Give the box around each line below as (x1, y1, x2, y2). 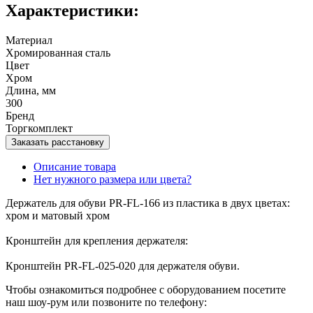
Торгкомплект (6, 122, 73, 134)
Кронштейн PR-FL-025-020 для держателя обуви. (6, 259, 240, 272)
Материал (6, 34, 52, 46)
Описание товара (34, 160, 116, 173)
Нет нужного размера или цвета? (34, 173, 191, 185)
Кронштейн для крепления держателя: (6, 234, 188, 247)
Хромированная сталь (6, 46, 110, 59)
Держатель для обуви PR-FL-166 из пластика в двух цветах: (6, 196, 290, 209)
